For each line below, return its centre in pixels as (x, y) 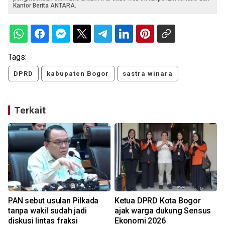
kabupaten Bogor (78, 73)
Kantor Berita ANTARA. (45, 5)
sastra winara (148, 73)
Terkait (30, 110)
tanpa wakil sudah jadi (47, 210)
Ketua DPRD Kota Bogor (158, 200)
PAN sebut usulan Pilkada (53, 200)
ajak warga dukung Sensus (163, 210)
